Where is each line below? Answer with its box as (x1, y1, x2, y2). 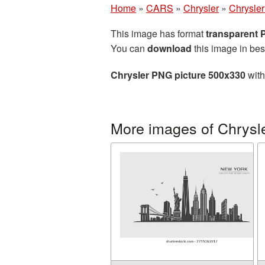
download (147, 41, 192, 55)
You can (111, 41, 147, 55)
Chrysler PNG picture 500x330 (111, 68, 245, 82)
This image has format (111, 27, 206, 40)
